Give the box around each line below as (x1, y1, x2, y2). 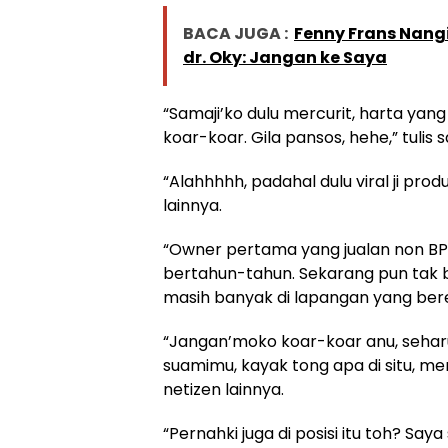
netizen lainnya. (163, 377, 284, 401)
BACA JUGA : (183, 21, 288, 45)
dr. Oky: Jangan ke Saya (183, 45, 387, 69)
